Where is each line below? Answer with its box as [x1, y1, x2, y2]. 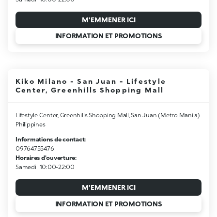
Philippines [15, 121, 46, 128]
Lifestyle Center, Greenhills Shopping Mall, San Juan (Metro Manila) [15, 111, 200, 119]
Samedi [15, 163, 36, 171]
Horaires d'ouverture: [15, 154, 77, 162]
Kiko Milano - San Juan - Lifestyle [15, 77, 167, 86]
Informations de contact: [15, 136, 86, 143]
